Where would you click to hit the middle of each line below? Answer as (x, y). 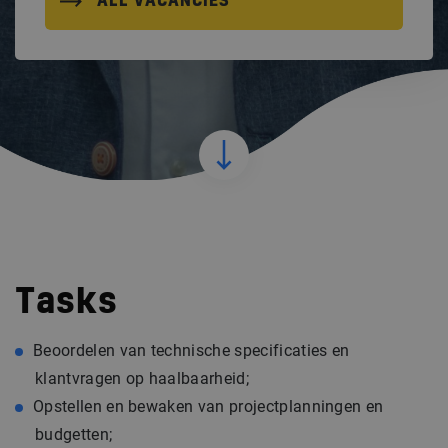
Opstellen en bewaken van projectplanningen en (208, 406)
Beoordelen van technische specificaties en (191, 350)
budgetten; (74, 434)
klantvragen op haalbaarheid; (142, 378)
